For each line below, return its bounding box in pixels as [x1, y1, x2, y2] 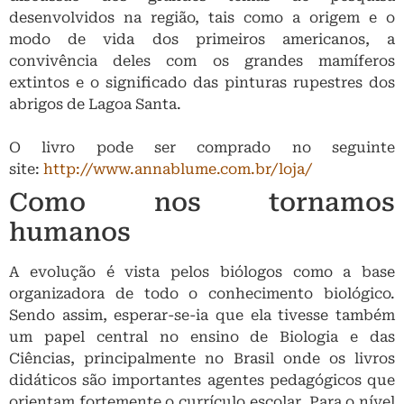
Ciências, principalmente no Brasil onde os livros [9, 349, 395, 367]
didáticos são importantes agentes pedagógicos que [9, 371, 395, 389]
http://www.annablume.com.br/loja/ [43, 160, 312, 178]
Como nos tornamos [9, 187, 395, 217]
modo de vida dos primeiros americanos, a [9, 30, 395, 48]
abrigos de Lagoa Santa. [9, 95, 181, 113]
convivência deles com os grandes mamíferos [9, 51, 395, 69]
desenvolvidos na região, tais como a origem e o [9, 8, 395, 26]
